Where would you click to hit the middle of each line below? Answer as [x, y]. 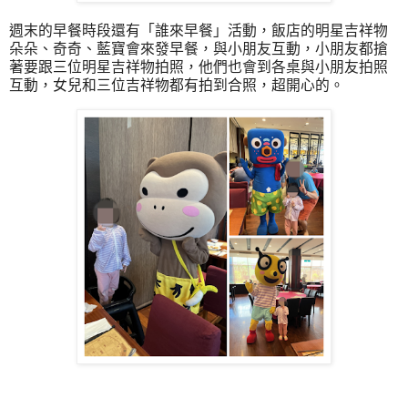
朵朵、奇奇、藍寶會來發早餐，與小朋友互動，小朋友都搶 [199, 49]
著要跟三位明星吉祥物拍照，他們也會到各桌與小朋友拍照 [199, 67]
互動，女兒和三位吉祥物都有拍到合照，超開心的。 [177, 86]
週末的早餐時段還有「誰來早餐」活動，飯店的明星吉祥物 [199, 31]
